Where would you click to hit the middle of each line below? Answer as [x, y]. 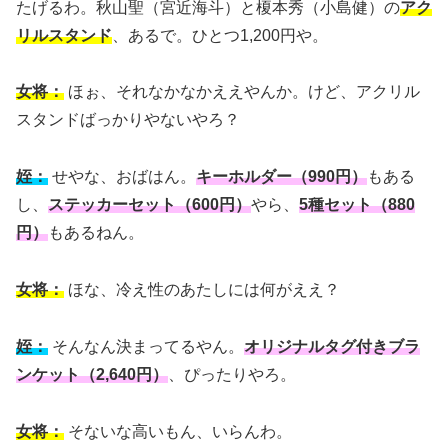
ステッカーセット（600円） [149, 205]
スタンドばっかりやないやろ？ [128, 120]
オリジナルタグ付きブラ [332, 346]
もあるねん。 [96, 233]
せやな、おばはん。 [122, 177]
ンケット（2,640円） [92, 374]
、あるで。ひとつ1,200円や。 [220, 35]
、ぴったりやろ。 [232, 374]
